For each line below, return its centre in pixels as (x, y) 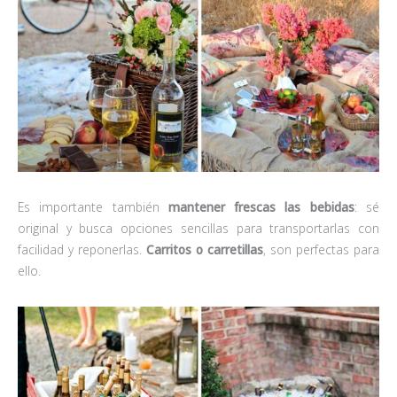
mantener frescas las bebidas (261, 207)
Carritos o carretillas (205, 250)
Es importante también (93, 207)
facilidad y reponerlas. (82, 250)
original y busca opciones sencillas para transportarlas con (198, 229)
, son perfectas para (321, 250)
